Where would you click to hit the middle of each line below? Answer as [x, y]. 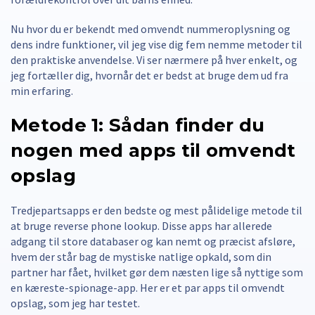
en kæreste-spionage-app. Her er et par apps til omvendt [148, 287]
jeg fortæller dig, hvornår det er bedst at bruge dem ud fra [149, 75]
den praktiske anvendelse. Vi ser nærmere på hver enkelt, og [154, 59]
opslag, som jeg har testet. [75, 303]
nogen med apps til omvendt [153, 150]
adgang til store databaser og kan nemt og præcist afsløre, [153, 241]
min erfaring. [42, 90]
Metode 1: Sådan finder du [138, 125]
